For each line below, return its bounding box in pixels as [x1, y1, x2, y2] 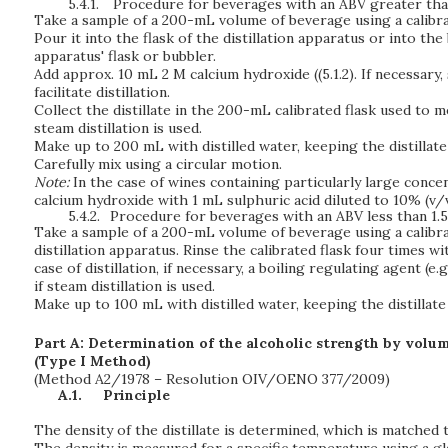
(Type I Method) [34, 352, 151, 371]
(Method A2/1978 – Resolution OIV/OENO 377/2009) [34, 370, 390, 389]
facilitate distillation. [34, 82, 170, 101]
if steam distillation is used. [34, 277, 215, 296]
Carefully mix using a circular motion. [34, 154, 282, 173]
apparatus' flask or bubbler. [34, 46, 216, 65]
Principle [102, 386, 170, 405]
